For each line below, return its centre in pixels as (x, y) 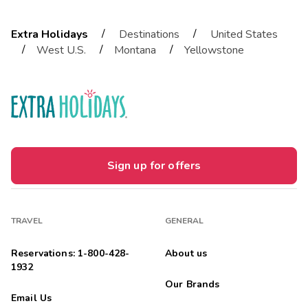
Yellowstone (214, 51)
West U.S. (61, 51)
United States (244, 35)
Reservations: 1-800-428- (70, 254)
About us (186, 254)
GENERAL (185, 221)
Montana (135, 51)
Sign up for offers (154, 166)
